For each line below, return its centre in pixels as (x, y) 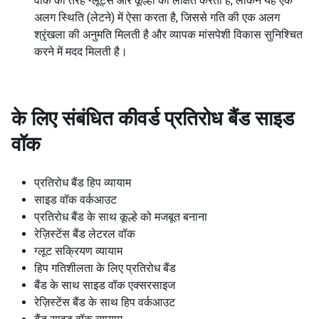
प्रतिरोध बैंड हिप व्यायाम (83, 183)
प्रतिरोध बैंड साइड (229, 119)
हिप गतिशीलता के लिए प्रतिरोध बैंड (105, 268)
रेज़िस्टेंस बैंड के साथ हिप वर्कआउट (105, 302)
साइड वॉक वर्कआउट (75, 200)
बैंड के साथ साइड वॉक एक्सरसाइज (105, 285)
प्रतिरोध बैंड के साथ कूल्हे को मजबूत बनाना (121, 217)
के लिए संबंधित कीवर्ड (85, 119)
